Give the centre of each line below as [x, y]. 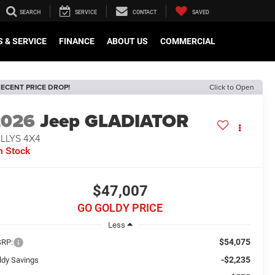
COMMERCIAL [188, 41]
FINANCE [77, 41]
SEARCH [30, 13]
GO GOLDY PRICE [120, 208]
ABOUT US [127, 41]
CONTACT [145, 13]
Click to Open [232, 87]
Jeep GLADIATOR [114, 121]
